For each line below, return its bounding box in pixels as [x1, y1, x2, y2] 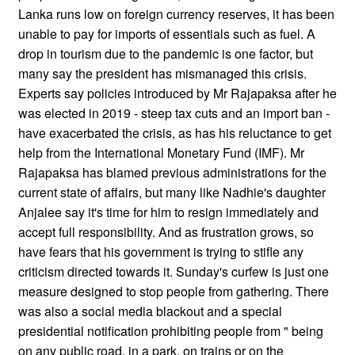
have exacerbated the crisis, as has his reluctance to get [18, 123, 331, 142]
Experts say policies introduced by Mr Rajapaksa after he [18, 83, 337, 102]
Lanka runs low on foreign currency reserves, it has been [18, 4, 334, 23]
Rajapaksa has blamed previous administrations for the [18, 162, 326, 181]
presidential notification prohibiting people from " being [18, 321, 323, 340]
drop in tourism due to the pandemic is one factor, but [18, 44, 313, 63]
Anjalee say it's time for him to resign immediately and [18, 202, 319, 221]
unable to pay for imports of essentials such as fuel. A [18, 24, 315, 43]
